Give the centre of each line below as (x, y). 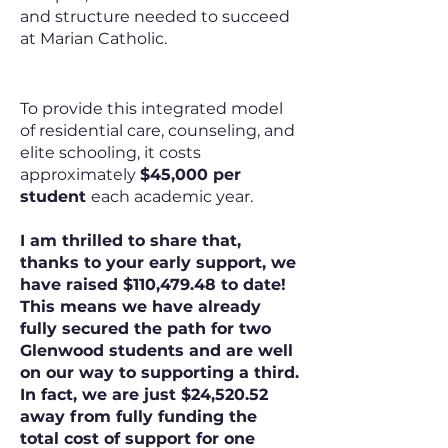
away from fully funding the (138, 416)
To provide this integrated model (151, 108)
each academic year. (172, 196)
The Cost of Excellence (144, 74)
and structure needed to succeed (155, 16)
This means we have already (140, 306)
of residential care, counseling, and (157, 130)
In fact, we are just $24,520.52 (144, 394)
